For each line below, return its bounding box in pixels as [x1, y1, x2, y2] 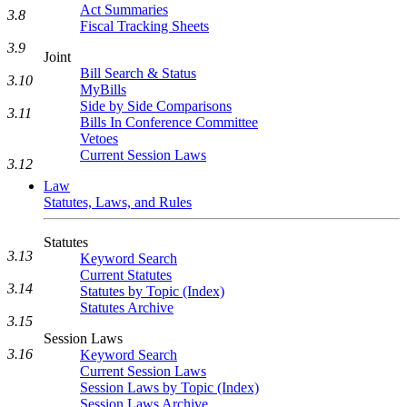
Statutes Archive [80, 300, 174, 315]
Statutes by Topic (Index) [80, 283, 224, 299]
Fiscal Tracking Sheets [80, 18, 209, 34]
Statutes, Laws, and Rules [44, 194, 192, 210]
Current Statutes [80, 267, 172, 283]
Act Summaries [80, 2, 168, 17]
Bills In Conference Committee [80, 114, 258, 130]
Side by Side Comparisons [80, 98, 232, 114]
